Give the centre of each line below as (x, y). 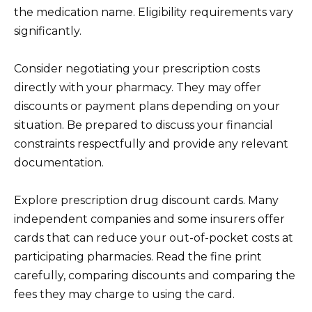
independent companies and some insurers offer (149, 219)
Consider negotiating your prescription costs (137, 68)
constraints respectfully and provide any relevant (151, 143)
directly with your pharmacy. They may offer (138, 87)
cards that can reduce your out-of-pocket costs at (154, 238)
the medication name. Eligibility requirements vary (154, 12)
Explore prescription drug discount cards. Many (146, 201)
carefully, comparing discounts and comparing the (155, 276)
